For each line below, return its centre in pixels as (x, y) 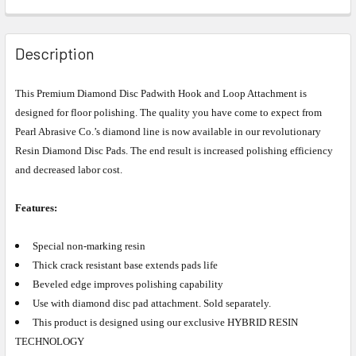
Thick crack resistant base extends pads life (125, 265)
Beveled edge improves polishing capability (128, 284)
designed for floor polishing (75, 113)
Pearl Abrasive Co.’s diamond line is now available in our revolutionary (168, 132)
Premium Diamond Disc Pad (97, 94)
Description (55, 54)
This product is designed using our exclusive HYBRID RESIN (165, 323)
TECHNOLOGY (50, 342)
